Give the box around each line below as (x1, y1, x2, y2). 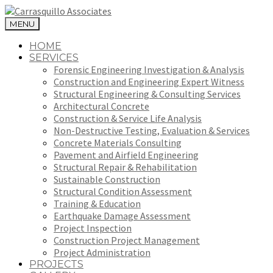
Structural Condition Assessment (54, 185, 192, 197)
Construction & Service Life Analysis (54, 112, 202, 124)
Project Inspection (54, 222, 132, 234)
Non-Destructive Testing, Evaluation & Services (54, 124, 250, 136)
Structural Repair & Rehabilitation (54, 161, 197, 173)
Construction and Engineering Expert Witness (54, 76, 244, 88)
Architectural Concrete (54, 100, 149, 112)
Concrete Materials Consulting (54, 136, 182, 149)
